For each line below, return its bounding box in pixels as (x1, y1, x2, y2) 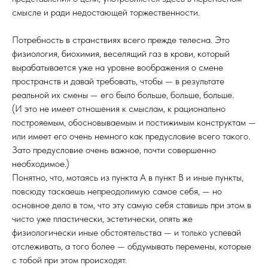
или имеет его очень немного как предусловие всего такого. (12, 130, 250, 142)
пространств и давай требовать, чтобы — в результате (12, 75, 224, 87)
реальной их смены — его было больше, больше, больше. (12, 89, 234, 100)
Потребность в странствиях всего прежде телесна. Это (12, 34, 230, 45)
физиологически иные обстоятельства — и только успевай (12, 227, 241, 238)
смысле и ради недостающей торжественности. (12, 7, 200, 18)
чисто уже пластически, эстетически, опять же (12, 213, 193, 224)
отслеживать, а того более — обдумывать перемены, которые (12, 240, 251, 252)
